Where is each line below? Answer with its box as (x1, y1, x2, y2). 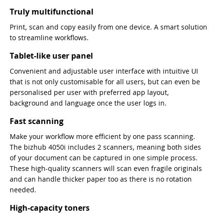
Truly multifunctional (10, 6, 93, 17)
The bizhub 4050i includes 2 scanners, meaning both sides (10, 142, 201, 152)
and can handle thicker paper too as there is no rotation (10, 174, 192, 184)
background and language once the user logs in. (10, 98, 167, 108)
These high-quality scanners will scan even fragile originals (10, 164, 202, 173)
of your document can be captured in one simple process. (10, 153, 198, 163)
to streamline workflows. (10, 33, 89, 43)
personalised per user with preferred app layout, (10, 88, 169, 97)
